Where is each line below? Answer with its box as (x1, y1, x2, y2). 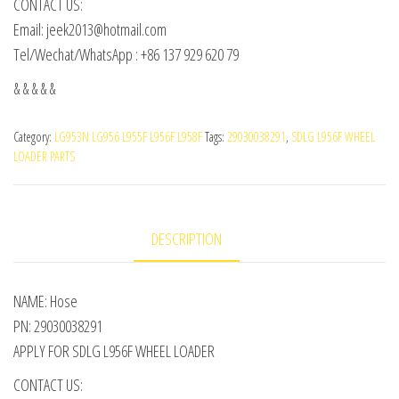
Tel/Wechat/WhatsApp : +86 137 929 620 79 (13, 44, 239, 66)
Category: (13, 128, 54, 146)
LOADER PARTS (13, 148, 75, 166)
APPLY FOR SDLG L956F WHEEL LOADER (13, 340, 215, 362)
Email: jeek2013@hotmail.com (13, 19, 167, 41)
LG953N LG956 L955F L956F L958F (54, 128, 202, 146)
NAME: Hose (13, 290, 77, 313)
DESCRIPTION (151, 228, 222, 250)
